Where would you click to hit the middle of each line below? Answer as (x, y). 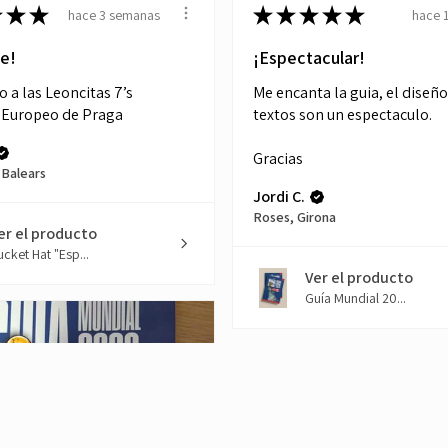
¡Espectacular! (309, 58)
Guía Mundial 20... (355, 298)
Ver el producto (359, 278)
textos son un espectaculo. (342, 115)
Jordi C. (279, 197)
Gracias (278, 159)
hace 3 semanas (114, 14)
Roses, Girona (294, 217)
